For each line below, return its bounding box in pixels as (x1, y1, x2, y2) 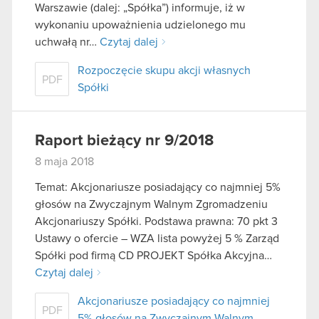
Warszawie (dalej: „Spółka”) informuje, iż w (35, 2, 245, 14)
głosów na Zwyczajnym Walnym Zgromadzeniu (35, 198, 268, 210)
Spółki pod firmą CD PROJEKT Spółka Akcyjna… (35, 249, 272, 261)
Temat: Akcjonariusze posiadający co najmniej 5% (35, 181, 281, 193)
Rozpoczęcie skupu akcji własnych (78, 65, 251, 77)
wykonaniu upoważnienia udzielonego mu (35, 19, 246, 31)
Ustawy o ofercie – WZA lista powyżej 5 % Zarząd (35, 232, 279, 244)
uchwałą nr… (35, 36, 100, 48)
